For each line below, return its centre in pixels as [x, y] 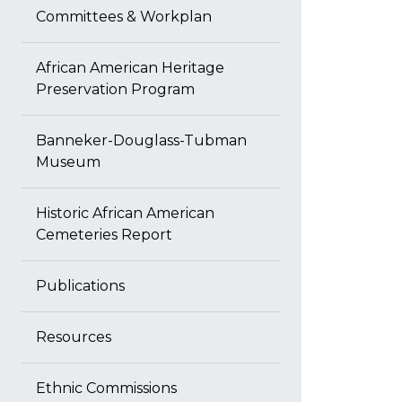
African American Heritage [130, 68]
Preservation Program [115, 89]
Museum [68, 162]
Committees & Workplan [124, 17]
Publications [80, 286]
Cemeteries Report [104, 235]
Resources [74, 337]
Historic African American [125, 213]
